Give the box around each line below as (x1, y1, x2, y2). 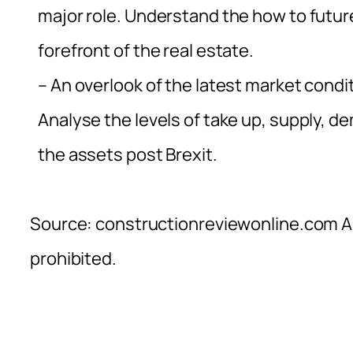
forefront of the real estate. (38, 38, 255, 62)
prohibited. (30, 246, 117, 270)
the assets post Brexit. (38, 142, 217, 166)
